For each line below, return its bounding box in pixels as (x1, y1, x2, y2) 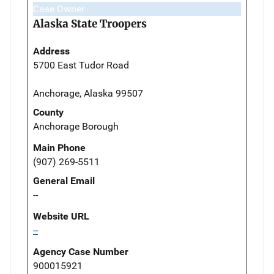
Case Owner (33, 2, 84, 15)
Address (33, 45, 70, 57)
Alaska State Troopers (33, 17, 147, 31)
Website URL (33, 210, 89, 222)
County (33, 106, 64, 118)
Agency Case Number (33, 245, 128, 257)
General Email (33, 174, 95, 187)
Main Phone (33, 141, 86, 154)
